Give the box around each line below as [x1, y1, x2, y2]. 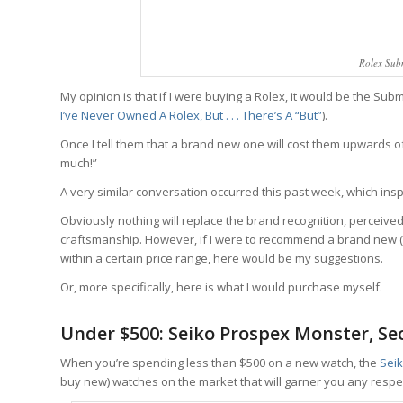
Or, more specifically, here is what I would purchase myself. [60, 279, 382, 296]
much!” [60, 154, 97, 171]
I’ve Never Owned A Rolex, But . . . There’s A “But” [60, 106, 322, 123]
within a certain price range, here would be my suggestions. [60, 250, 383, 267]
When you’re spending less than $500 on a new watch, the [60, 354, 380, 372]
